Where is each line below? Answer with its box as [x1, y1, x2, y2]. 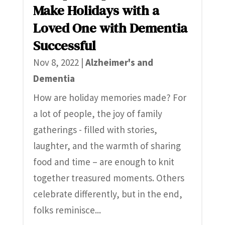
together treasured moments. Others [33, 172, 184, 184]
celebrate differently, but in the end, [33, 188, 182, 200]
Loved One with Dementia [33, 19, 187, 38]
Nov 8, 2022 [33, 56, 79, 69]
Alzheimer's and [85, 56, 153, 69]
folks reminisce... [33, 204, 101, 216]
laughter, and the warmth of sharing [33, 140, 181, 152]
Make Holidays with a [33, 1, 159, 20]
